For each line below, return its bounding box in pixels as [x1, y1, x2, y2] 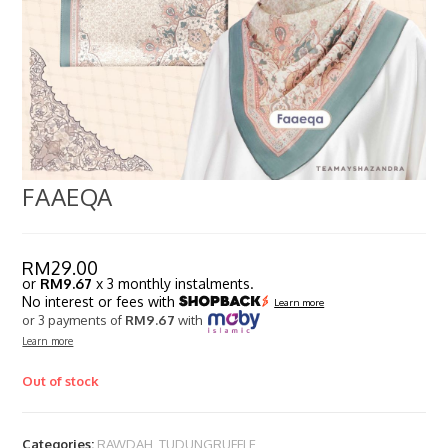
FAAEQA [22, 181, 114, 213]
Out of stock [22, 372, 100, 389]
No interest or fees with [22, 293, 180, 311]
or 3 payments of [22, 312, 126, 329]
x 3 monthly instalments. [92, 275, 255, 293]
